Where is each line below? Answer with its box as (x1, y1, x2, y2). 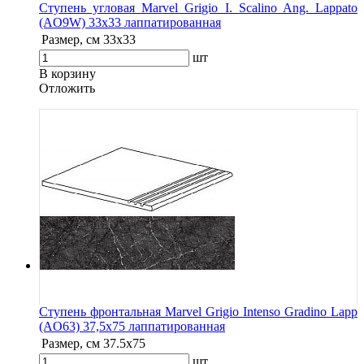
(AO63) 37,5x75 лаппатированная (39, 318, 225, 333)
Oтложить (39, 80, 95, 95)
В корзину (39, 66, 96, 80)
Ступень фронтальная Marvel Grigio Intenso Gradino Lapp (39, 304, 357, 318)
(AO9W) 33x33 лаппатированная (39, 15, 221, 29)
